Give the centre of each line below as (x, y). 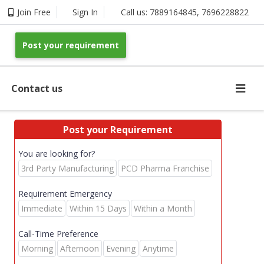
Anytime (158, 248)
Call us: (135, 12)
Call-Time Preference (58, 234)
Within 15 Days (98, 208)
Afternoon (80, 248)
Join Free (34, 12)
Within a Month (163, 208)
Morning (37, 248)
